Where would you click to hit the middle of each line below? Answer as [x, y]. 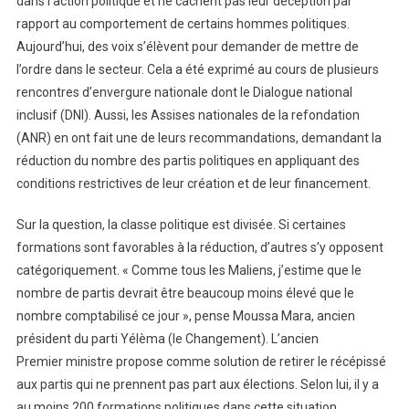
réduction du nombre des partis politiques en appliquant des [188, 160]
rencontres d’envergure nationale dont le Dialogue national [184, 92]
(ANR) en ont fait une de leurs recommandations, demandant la [199, 137]
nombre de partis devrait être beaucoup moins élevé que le [185, 293]
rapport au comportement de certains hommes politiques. [183, 23]
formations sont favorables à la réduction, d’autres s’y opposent [199, 247]
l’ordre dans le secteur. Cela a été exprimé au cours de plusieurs [197, 69]
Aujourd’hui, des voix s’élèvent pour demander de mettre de [187, 46]
